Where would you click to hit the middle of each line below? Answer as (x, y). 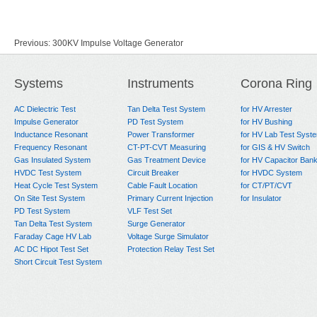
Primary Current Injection (170, 198)
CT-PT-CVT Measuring (167, 147)
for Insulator (261, 198)
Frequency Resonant (51, 147)
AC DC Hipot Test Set (51, 249)
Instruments (161, 83)
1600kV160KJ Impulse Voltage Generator (116, 64)
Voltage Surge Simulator (168, 236)
